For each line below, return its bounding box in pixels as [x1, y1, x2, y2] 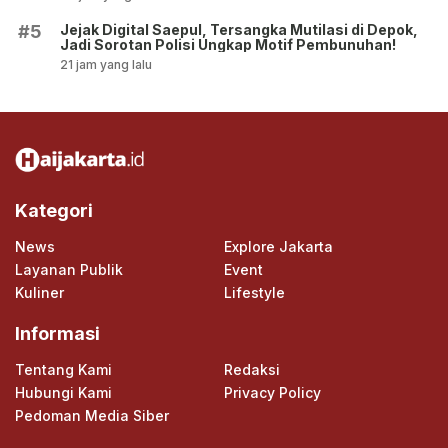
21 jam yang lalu [60, 56, 152, 72]
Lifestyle [224, 283, 285, 301]
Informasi [15, 322, 100, 344]
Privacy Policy [224, 383, 321, 401]
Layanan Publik [15, 260, 123, 278]
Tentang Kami [15, 360, 112, 378]
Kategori [15, 199, 93, 221]
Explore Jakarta [224, 237, 333, 255]
